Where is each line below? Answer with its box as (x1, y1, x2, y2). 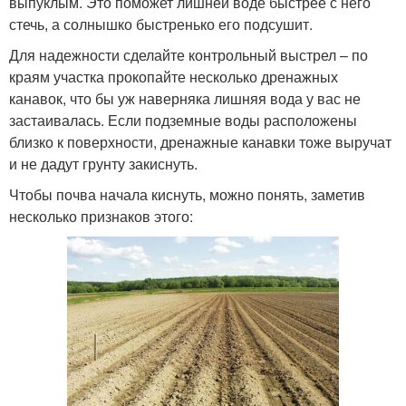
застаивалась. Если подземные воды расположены (9, 109, 357, 130)
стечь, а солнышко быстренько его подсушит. (9, 13, 313, 34)
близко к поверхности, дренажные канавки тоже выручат (9, 130, 391, 152)
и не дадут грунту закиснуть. (9, 152, 198, 174)
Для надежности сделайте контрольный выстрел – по (9, 43, 368, 65)
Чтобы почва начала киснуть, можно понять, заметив (9, 183, 365, 205)
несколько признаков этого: (9, 205, 193, 227)
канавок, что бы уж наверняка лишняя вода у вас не (9, 87, 361, 109)
